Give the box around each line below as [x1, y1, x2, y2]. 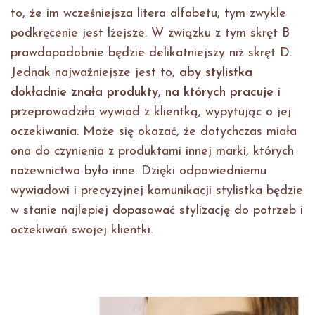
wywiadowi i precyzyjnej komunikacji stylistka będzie [11, 184, 303, 198]
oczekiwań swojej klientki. [11, 224, 153, 238]
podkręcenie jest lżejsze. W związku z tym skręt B [11, 27, 290, 41]
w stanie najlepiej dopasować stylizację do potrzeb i [11, 204, 303, 218]
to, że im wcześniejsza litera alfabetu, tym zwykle [11, 7, 286, 21]
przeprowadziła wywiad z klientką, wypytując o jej [11, 105, 291, 120]
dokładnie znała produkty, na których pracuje [11, 86, 274, 100]
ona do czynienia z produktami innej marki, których [11, 145, 294, 159]
